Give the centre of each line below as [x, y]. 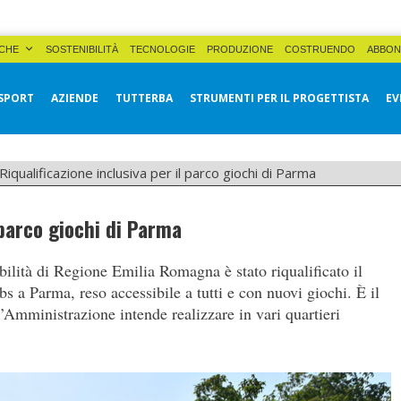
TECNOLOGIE [162, 49]
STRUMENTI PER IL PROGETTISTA [279, 98]
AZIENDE [75, 98]
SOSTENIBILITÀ [82, 49]
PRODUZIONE [240, 49]
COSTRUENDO [320, 49]
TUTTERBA [144, 98]
